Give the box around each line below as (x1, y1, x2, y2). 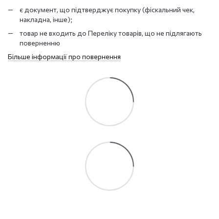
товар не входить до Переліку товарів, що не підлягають (20, 28, 202, 37)
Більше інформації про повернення (8, 52, 121, 61)
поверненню (20, 38, 60, 47)
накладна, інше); (20, 15, 72, 23)
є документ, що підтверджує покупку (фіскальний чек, (20, 5, 195, 14)
